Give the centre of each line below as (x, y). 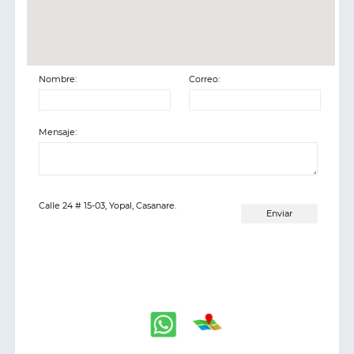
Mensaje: (58, 132)
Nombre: (58, 79)
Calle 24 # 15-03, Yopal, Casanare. (107, 205)
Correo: (204, 79)
